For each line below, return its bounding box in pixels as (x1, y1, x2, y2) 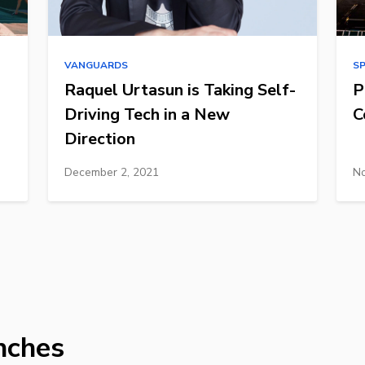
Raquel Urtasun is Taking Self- (64, 78, 296, 101)
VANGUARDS (64, 58, 128, 72)
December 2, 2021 (64, 164, 159, 180)
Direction (64, 127, 135, 150)
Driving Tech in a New (64, 103, 230, 125)
